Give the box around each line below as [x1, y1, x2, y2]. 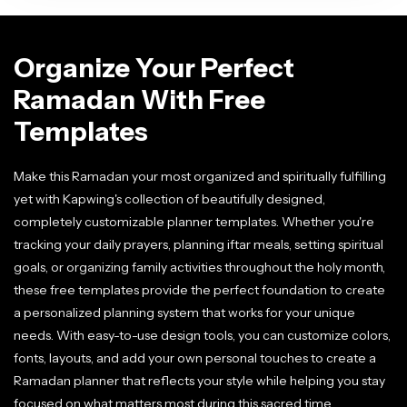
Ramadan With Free [14, 84, 265, 115]
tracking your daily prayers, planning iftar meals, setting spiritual [14, 236, 383, 253]
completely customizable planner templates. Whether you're [14, 213, 374, 230]
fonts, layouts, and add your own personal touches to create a [14, 350, 376, 366]
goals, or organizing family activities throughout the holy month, [14, 259, 385, 275]
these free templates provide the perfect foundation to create [14, 282, 385, 298]
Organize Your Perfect [14, 52, 294, 84]
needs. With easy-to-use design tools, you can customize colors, [14, 327, 391, 343]
